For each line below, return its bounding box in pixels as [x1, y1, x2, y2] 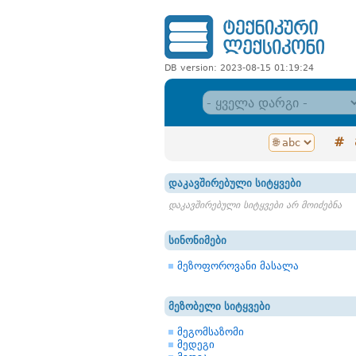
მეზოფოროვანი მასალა [177, 260, 299, 272]
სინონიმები [168, 234, 226, 246]
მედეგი [177, 339, 215, 350]
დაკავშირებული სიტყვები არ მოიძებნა [168, 199, 342, 211]
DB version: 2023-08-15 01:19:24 [164, 63, 314, 73]
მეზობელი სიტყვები [168, 300, 270, 312]
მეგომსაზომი [177, 326, 244, 338]
